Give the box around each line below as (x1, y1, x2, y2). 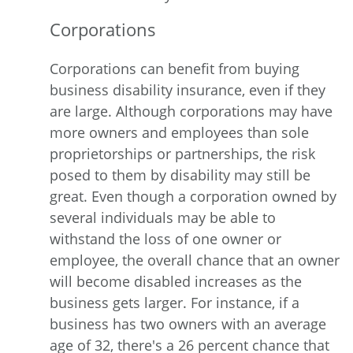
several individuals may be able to (50, 207, 276, 227)
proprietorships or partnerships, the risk (50, 143, 315, 163)
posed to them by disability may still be (50, 165, 310, 184)
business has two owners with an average (50, 314, 326, 333)
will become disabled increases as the (50, 271, 302, 291)
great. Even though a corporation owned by (50, 186, 336, 206)
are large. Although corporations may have (50, 101, 333, 121)
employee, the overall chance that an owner (50, 250, 340, 269)
